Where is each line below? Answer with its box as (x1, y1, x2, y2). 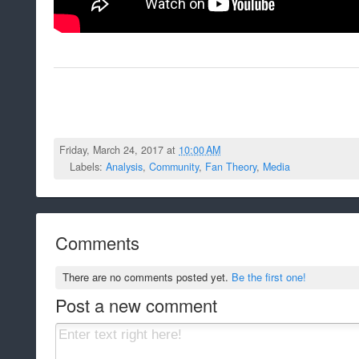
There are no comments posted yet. (63, 269, 232, 285)
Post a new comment (55, 292, 217, 318)
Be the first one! (232, 269, 307, 285)
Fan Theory (205, 159, 256, 175)
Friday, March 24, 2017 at (59, 143, 179, 158)
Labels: (70, 159, 106, 175)
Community (149, 159, 199, 175)
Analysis (106, 159, 143, 175)
